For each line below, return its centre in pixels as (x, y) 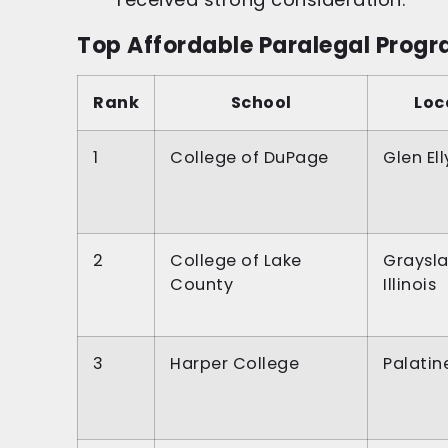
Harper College (234, 364)
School (261, 103)
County (201, 285)
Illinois (409, 285)
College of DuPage (249, 158)
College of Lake (236, 261)
